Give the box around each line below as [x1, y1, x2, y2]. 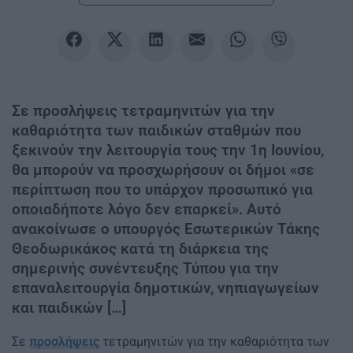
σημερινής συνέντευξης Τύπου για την [12, 259, 279, 278]
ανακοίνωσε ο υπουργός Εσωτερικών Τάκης [12, 220, 320, 239]
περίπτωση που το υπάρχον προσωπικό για [12, 180, 313, 199]
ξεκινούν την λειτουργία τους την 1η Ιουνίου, [12, 141, 324, 160]
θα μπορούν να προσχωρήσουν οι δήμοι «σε [12, 161, 314, 180]
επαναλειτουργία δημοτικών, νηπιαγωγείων [12, 279, 319, 298]
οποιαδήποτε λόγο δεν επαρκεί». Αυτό [12, 200, 281, 219]
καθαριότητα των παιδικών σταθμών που [12, 121, 301, 140]
